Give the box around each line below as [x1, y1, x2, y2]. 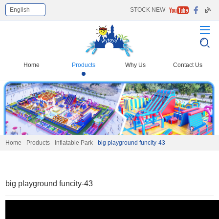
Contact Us [173, 61, 202, 68]
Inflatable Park [55, 139, 93, 147]
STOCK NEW [130, 6, 165, 13]
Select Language [6, 10, 52, 17]
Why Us [125, 61, 146, 68]
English [10, 6, 30, 13]
